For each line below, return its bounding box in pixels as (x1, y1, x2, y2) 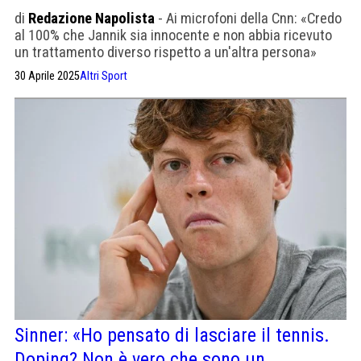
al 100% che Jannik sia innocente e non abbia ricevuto (15, 26, 332, 44)
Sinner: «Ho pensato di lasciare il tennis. (15, 323, 330, 346)
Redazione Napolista (28, 9, 155, 27)
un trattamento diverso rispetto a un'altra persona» (15, 43, 317, 60)
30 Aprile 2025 (15, 68, 80, 83)
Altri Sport (80, 68, 127, 83)
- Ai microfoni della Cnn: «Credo (155, 9, 342, 27)
